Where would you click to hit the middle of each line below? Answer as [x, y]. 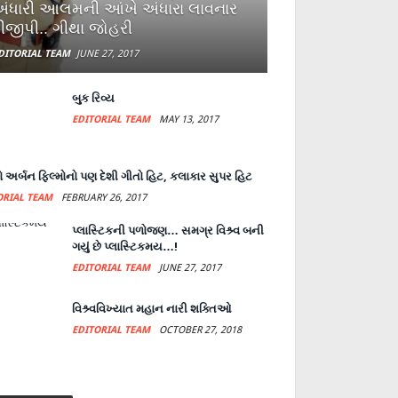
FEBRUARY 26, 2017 [103, 198]
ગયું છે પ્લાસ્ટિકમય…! [124, 247]
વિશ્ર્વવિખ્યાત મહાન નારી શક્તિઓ [151, 309]
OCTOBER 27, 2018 [200, 330]
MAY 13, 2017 [188, 120]
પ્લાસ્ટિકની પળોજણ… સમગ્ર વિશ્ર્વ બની [167, 231]
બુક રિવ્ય [93, 99]
